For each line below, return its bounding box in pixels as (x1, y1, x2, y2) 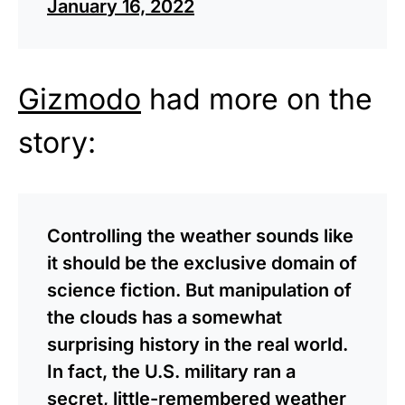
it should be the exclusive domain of (47, 251, 357, 274)
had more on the (141, 80, 372, 117)
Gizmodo (18, 80, 141, 117)
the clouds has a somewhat (47, 306, 282, 328)
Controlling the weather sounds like (47, 224, 353, 247)
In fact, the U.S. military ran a (47, 360, 296, 382)
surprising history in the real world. (47, 333, 348, 355)
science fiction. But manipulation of (47, 278, 352, 301)
